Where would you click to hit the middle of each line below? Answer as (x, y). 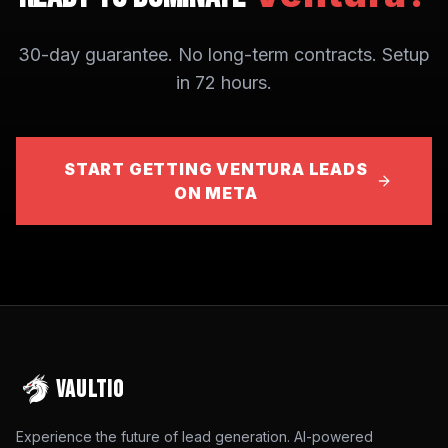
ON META (216, 193)
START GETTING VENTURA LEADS (216, 169)
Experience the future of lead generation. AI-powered (194, 436)
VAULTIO (90, 389)
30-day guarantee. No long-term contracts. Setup (224, 54)
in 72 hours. (224, 82)
